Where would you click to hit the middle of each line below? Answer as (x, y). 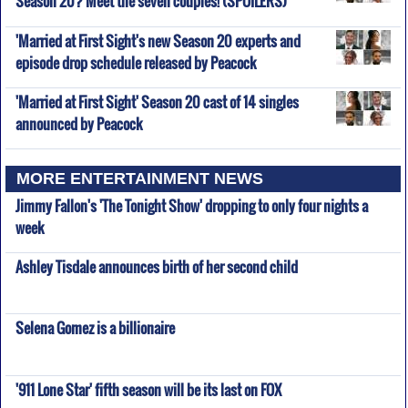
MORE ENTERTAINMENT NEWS (140, 178)
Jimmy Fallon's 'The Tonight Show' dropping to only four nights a (191, 205)
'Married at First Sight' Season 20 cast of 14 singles (157, 102)
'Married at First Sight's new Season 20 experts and (158, 41)
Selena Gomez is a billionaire (95, 328)
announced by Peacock (79, 121)
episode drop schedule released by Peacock (136, 59)
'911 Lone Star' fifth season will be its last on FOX (148, 389)
